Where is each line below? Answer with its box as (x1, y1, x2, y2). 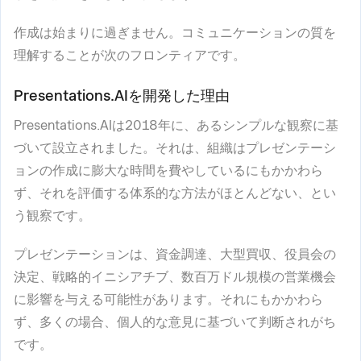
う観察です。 (14, 208, 91, 223)
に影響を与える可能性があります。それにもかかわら (14, 292, 323, 307)
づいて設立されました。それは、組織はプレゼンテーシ (14, 140, 336, 156)
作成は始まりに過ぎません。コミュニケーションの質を (14, 25, 336, 40)
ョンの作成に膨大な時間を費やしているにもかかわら (14, 163, 323, 178)
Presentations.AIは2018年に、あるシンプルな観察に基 (14, 118, 338, 133)
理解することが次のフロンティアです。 (14, 48, 246, 63)
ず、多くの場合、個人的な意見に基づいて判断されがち (14, 314, 336, 330)
